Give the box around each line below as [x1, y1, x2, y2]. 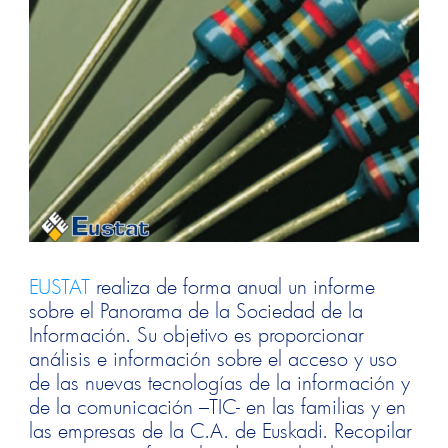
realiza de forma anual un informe [90, 272, 376, 299]
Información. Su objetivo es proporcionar [29, 320, 365, 347]
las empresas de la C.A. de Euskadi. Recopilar [29, 416, 413, 443]
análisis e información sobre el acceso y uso [29, 344, 398, 371]
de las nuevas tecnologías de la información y [29, 368, 411, 395]
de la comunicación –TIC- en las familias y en [29, 392, 407, 419]
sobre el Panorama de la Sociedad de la [29, 296, 364, 323]
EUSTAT [29, 272, 91, 299]
